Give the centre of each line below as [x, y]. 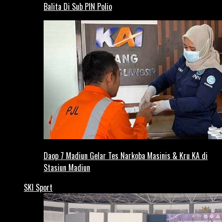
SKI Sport [38, 187]
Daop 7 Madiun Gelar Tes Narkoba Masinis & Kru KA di [126, 155]
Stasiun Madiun [67, 167]
